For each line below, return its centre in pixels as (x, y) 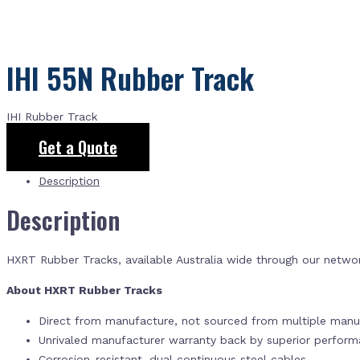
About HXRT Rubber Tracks (86, 290)
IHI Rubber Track (52, 117)
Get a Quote (78, 147)
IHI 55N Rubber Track (130, 78)
